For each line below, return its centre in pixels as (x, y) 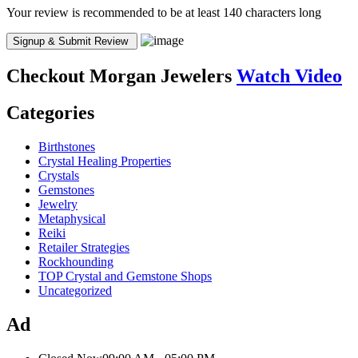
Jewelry (58, 205)
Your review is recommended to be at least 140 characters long (164, 12)
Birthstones (67, 147)
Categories (50, 113)
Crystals (59, 176)
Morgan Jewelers (161, 76)
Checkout (46, 76)
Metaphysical (72, 219)
